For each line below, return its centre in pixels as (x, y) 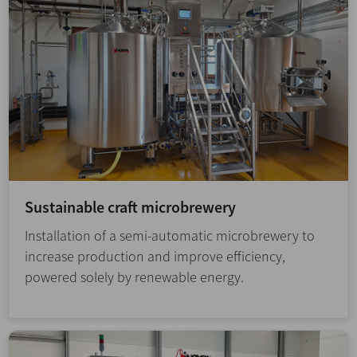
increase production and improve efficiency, (155, 256)
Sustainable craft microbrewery (130, 206)
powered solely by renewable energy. (134, 277)
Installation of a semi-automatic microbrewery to (170, 235)
